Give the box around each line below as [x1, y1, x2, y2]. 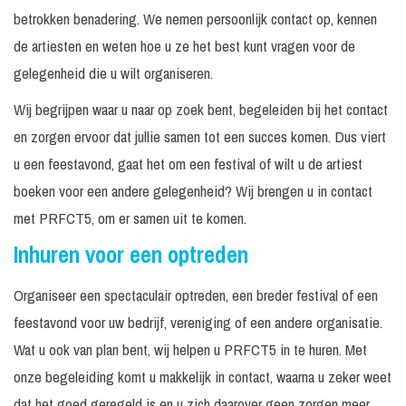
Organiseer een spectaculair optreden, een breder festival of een [14, 285, 378, 306]
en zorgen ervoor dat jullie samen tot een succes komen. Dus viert [14, 126, 386, 148]
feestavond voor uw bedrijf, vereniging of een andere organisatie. [14, 312, 382, 333]
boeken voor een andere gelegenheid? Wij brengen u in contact [14, 180, 372, 202]
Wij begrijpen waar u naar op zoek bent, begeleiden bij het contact [14, 99, 388, 121]
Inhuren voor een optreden [14, 239, 248, 271]
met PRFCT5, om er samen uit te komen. [14, 208, 246, 229]
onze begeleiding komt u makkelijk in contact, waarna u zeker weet [14, 366, 391, 388]
